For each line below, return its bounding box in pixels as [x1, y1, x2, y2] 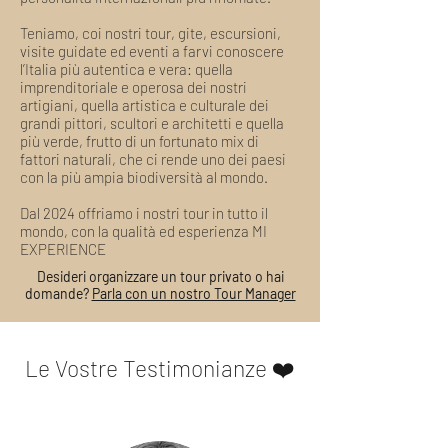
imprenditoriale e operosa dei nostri [20, 78, 247, 96]
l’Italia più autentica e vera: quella [20, 60, 233, 78]
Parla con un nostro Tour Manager [91, 285, 296, 302]
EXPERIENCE [20, 240, 106, 258]
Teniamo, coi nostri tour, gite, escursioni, [20, 24, 281, 42]
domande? [24, 285, 92, 302]
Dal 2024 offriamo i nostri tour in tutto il [20, 204, 268, 222]
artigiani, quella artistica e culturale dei [20, 96, 269, 114]
